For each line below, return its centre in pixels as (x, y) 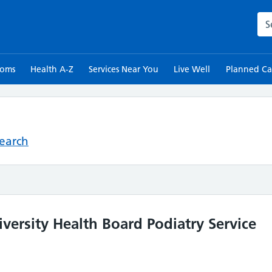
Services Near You (124, 69)
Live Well (192, 69)
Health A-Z (52, 69)
